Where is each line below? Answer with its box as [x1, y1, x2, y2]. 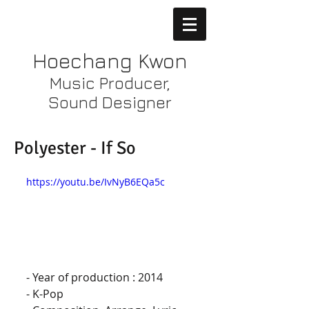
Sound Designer [48, 92, 172, 112]
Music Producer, [50, 73, 170, 92]
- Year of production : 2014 [26, 270, 163, 286]
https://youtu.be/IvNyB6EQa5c [26, 175, 165, 188]
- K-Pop [26, 286, 63, 302]
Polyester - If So [14, 137, 136, 159]
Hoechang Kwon [32, 48, 188, 73]
